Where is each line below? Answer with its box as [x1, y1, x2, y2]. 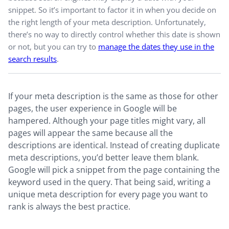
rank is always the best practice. [8, 200, 130, 212]
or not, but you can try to [8, 41, 98, 52]
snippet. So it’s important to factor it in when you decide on [8, 4, 216, 15]
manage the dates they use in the [98, 41, 214, 52]
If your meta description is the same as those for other [8, 90, 218, 102]
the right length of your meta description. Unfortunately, [8, 16, 206, 27]
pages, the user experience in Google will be [8, 102, 177, 114]
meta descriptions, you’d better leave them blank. [8, 151, 199, 163]
